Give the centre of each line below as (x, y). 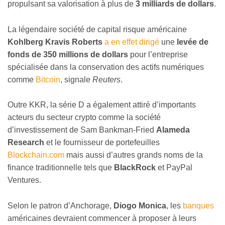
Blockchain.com (36, 155)
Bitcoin (48, 79)
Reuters (106, 79)
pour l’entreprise (158, 54)
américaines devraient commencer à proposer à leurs (102, 218)
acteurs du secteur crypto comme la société (84, 118)
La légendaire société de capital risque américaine (97, 29)
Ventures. (24, 180)
